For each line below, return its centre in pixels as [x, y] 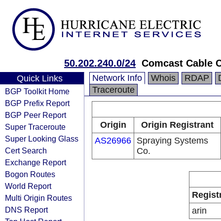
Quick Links [39, 78]
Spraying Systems [172, 141]
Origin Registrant [177, 125]
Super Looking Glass [42, 139]
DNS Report [26, 210]
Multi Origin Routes [38, 198]
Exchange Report [36, 162]
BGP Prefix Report [37, 103]
